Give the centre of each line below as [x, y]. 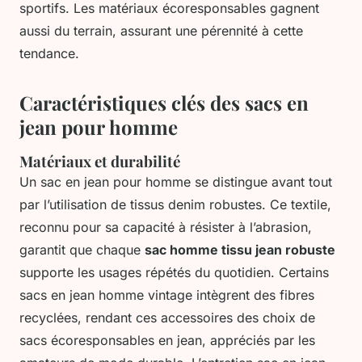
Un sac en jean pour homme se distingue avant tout [176, 182]
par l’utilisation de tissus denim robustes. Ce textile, [175, 205]
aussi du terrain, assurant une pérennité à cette [161, 31]
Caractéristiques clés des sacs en [164, 103]
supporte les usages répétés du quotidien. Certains [174, 273]
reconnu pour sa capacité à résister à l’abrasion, [166, 227]
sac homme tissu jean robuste [240, 250]
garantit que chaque [82, 250]
